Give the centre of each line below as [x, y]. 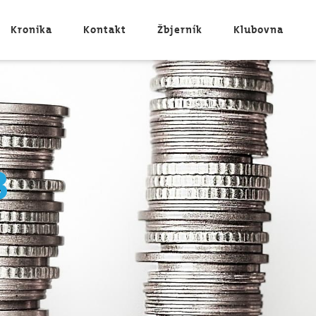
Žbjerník [180, 30]
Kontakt [105, 30]
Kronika [31, 30]
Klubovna [259, 30]
